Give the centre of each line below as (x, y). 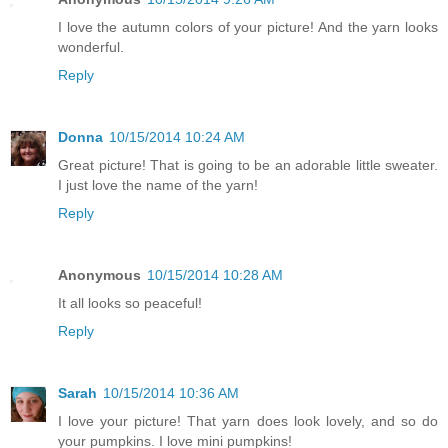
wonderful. (91, 47)
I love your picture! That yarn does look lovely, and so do (248, 421)
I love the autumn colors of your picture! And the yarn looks (248, 27)
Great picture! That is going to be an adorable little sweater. (248, 165)
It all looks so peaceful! (130, 303)
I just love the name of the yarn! (158, 185)
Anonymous (99, 275)
